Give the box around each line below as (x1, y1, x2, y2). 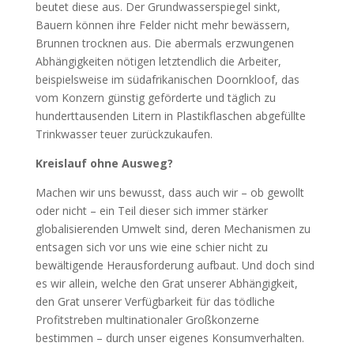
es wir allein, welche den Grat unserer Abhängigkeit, (35, 275, 298, 291)
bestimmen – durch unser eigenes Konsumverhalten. (35, 330, 304, 345)
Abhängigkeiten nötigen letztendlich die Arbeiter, (35, 53, 281, 69)
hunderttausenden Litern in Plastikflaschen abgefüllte (35, 107, 306, 123)
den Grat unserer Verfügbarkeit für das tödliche (35, 293, 275, 309)
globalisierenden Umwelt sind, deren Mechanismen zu (35, 220, 311, 236)
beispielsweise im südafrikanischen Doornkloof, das (35, 71, 299, 87)
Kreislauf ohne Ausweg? (35, 155, 173, 171)
